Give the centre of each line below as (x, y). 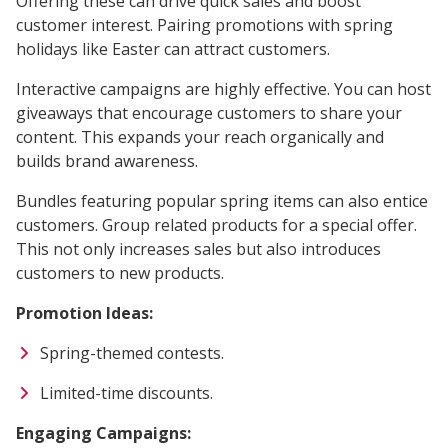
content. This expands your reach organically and (200, 136)
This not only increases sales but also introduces (198, 248)
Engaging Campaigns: (103, 432)
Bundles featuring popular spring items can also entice (222, 200)
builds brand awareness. (107, 160)
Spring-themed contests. (132, 352)
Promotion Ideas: (84, 312)
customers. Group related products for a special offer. (216, 224)
